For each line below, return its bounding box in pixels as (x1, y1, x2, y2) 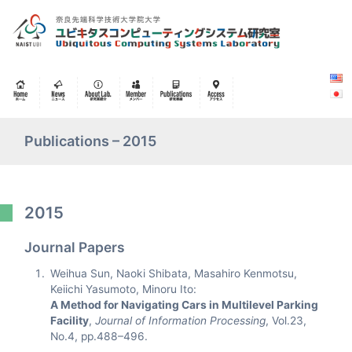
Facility (50, 314, 90, 327)
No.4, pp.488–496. (50, 330, 148, 343)
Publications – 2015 (24, 133, 157, 149)
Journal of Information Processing (95, 314, 266, 327)
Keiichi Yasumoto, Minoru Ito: (50, 283, 197, 295)
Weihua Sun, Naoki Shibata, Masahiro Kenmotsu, (50, 267, 298, 280)
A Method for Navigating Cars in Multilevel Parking (50, 299, 319, 311)
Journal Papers (24, 239, 126, 255)
